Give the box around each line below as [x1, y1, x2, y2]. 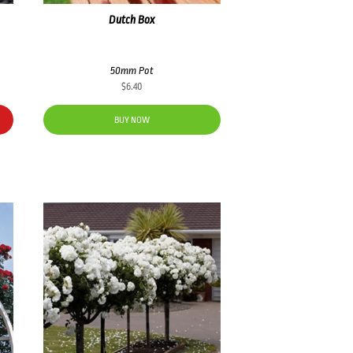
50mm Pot [110, 64, 154, 76]
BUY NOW [113, 115, 150, 125]
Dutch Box [109, 13, 155, 26]
